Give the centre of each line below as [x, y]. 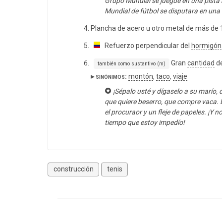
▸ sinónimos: [109, 76]
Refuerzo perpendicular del [146, 45]
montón [141, 76]
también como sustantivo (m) [131, 63]
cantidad [201, 63]
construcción [73, 169]
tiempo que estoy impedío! [145, 122]
